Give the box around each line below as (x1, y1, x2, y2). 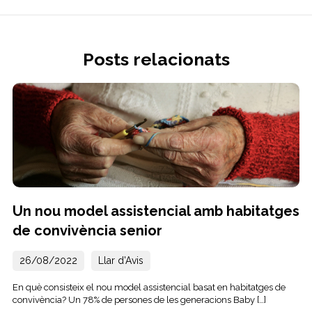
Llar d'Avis (97, 255, 143, 267)
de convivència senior (12, 222, 162, 240)
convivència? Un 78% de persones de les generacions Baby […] (12, 295, 266, 306)
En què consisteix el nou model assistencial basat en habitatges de (12, 282, 286, 293)
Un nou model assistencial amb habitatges (12, 203, 299, 220)
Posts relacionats (82, 49, 230, 70)
